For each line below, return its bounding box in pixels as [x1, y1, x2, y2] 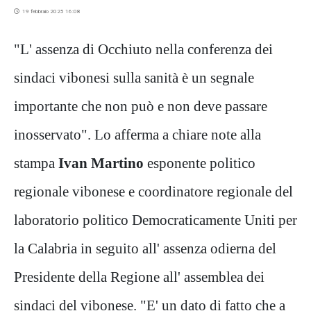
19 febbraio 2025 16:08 [19, 8, 81, 15]
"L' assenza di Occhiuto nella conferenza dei [14, 41, 273, 58]
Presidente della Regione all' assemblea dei [14, 269, 264, 285]
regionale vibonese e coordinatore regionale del [14, 183, 293, 200]
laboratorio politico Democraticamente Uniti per [14, 212, 297, 228]
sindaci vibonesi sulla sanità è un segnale [14, 69, 254, 86]
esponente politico [144, 155, 255, 171]
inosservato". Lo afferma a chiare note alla [14, 126, 261, 143]
